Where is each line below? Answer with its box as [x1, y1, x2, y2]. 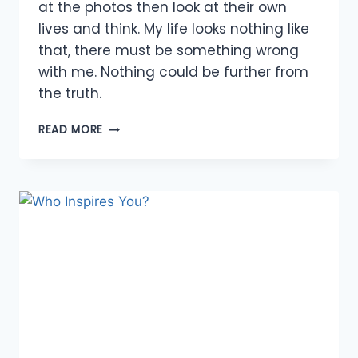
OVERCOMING [102, 169, 181, 185]
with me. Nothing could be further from [38, 62, 308, 82]
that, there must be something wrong [38, 41, 299, 61]
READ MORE [38, 122, 104, 138]
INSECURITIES [102, 185, 177, 201]
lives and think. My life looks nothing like [38, 19, 309, 39]
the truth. [38, 84, 101, 104]
